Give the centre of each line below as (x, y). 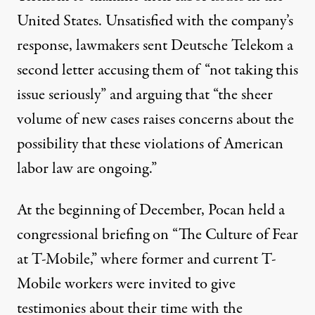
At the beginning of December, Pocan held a (151, 210)
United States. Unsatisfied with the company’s (155, 21)
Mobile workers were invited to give (126, 284)
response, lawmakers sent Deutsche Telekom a (155, 46)
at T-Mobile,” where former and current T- (147, 259)
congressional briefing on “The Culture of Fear (157, 235)
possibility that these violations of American (150, 144)
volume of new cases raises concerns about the (155, 120)
